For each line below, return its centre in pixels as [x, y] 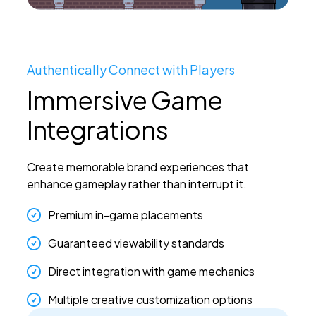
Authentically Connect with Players [130, 70]
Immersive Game [124, 100]
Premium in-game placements [125, 215]
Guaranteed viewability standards [136, 243]
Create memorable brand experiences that [138, 167]
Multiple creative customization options [150, 300]
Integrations [97, 130]
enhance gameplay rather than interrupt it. [136, 184]
